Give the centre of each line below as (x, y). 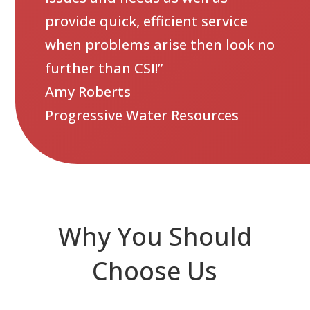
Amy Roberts (88, 92)
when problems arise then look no (159, 45)
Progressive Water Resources (142, 116)
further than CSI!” (103, 69)
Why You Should (155, 236)
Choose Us (155, 271)
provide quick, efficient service (146, 21)
